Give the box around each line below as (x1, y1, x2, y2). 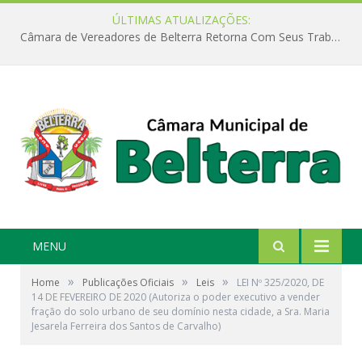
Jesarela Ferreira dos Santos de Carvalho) (32, 319, 221, 334)
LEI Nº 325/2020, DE (237, 276, 324, 290)
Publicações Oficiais (82, 276, 174, 290)
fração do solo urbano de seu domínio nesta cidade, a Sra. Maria (32, 305, 330, 319)
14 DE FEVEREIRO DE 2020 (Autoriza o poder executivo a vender (32, 290, 320, 305)
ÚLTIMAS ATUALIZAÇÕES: (112, 12, 250, 27)
